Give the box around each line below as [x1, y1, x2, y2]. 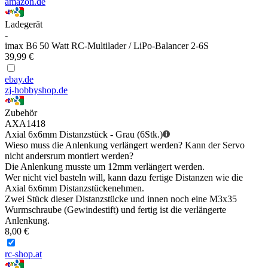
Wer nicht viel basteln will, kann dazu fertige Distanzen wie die [5, 172, 243, 183]
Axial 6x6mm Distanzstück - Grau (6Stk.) [5, 129, 163, 140]
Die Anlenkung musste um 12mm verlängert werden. [5, 162, 205, 172]
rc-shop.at [5, 249, 42, 260]
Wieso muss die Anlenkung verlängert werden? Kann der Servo [5, 140, 245, 151]
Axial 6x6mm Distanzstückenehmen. [5, 183, 144, 194]
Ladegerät [5, 19, 42, 30]
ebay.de [5, 74, 33, 85]
